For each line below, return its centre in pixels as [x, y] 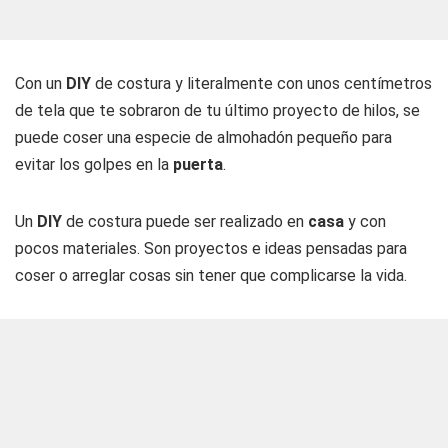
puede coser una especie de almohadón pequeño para [203, 137]
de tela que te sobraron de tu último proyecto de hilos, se [217, 110]
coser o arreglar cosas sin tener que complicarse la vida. [211, 275]
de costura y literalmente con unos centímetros [261, 83]
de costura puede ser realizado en [185, 221]
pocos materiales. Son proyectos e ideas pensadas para [211, 248]
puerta [198, 164]
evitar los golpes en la [94, 164]
